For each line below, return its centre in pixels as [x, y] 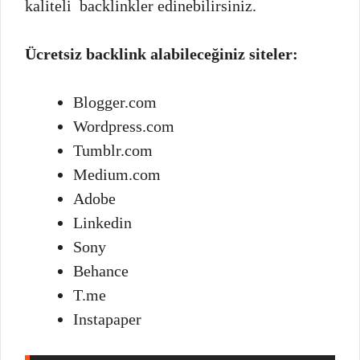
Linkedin [102, 222]
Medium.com [117, 174]
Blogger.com [115, 102]
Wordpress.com [124, 126]
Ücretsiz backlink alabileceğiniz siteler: [162, 53]
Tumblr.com [113, 150]
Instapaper [107, 319]
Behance [101, 270]
